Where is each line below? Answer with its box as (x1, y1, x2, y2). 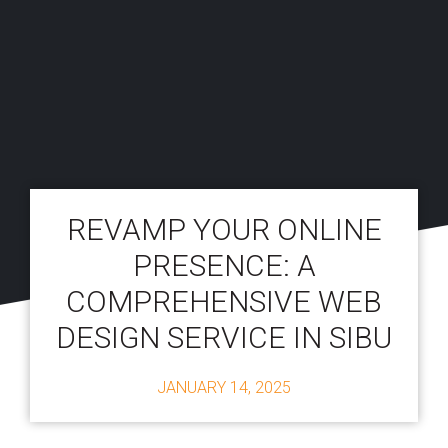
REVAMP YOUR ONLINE (66, 211, 382, 247)
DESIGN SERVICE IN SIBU (56, 319, 392, 355)
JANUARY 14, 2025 (157, 377, 291, 397)
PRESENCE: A (132, 247, 316, 283)
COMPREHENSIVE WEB (66, 283, 382, 319)
